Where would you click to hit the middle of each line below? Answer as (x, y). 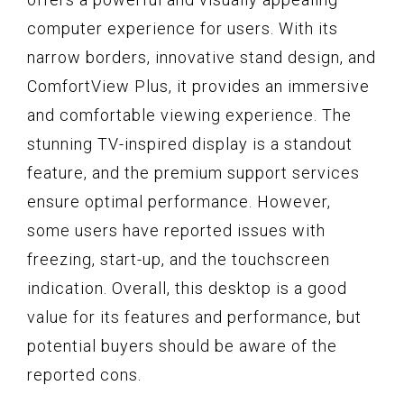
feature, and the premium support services (193, 172)
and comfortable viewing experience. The (189, 115)
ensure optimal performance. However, (179, 201)
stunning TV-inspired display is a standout (190, 143)
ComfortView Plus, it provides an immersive (198, 86)
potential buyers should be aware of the (182, 345)
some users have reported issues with (176, 230)
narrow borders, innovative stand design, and (202, 57)
